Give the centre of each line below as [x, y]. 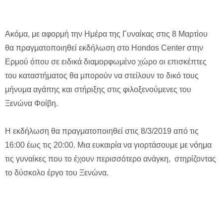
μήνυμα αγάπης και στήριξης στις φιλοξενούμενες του [98, 90]
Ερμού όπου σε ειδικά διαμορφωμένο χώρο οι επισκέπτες [106, 62]
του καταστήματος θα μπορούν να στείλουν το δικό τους [102, 76]
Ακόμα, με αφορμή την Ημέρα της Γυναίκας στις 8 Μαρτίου [106, 34]
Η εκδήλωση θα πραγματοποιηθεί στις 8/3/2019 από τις [102, 131]
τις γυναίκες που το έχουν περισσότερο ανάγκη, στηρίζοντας [111, 159]
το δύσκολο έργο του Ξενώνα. [57, 173]
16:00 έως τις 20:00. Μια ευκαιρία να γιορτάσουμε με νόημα [108, 145]
